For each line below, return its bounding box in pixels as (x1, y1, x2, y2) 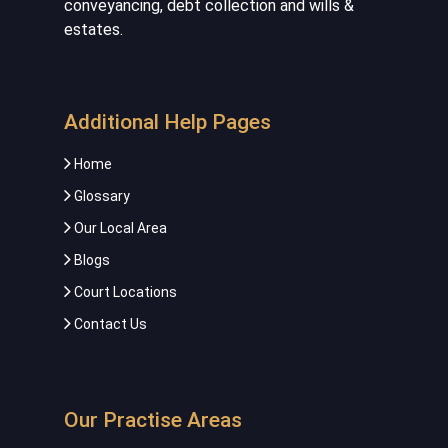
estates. (64, 19, 123, 39)
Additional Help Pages (64, 109, 271, 134)
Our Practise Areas (64, 407, 242, 432)
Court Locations (71, 283, 177, 300)
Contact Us (71, 315, 147, 332)
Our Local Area (71, 219, 167, 236)
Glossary (71, 187, 130, 204)
